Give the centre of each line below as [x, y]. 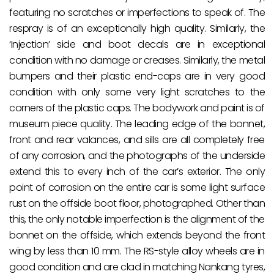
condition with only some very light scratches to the [137, 92]
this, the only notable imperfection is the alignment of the [137, 220]
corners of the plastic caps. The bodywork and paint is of [137, 108]
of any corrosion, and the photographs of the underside [137, 156]
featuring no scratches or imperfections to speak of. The [137, 13]
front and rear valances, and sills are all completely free [137, 140]
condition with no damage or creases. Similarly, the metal [137, 61]
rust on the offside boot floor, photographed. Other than [137, 204]
